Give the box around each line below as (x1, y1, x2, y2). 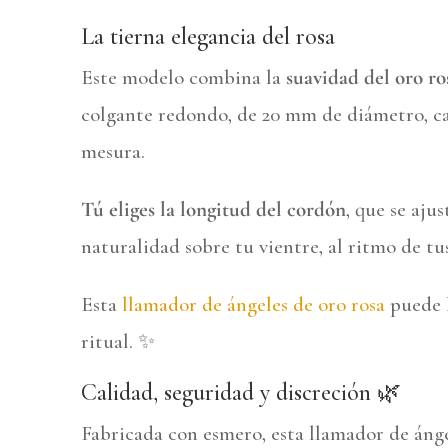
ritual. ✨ (80, 329, 155, 355)
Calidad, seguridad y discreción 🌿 (80, 378, 401, 408)
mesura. (80, 139, 145, 165)
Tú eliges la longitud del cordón (80, 197, 346, 223)
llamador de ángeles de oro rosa (121, 292, 385, 318)
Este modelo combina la (80, 65, 286, 91)
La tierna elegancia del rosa (80, 22, 335, 52)
